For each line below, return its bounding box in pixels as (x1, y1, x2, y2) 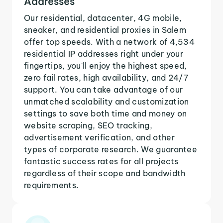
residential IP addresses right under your (24, 48, 184, 59)
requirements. (24, 180, 79, 190)
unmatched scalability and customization (24, 96, 189, 107)
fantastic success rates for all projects (24, 156, 179, 166)
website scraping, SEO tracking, (24, 120, 152, 130)
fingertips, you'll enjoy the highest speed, (24, 60, 187, 71)
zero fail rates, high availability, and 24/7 (24, 72, 189, 83)
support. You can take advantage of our (24, 84, 183, 95)
